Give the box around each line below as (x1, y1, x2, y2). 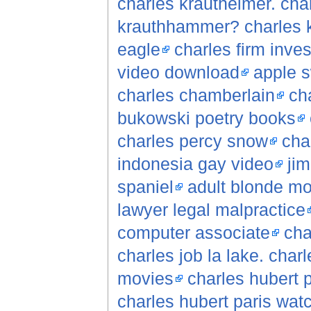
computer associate (117, 223, 270, 243)
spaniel (117, 177, 174, 197)
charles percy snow (117, 131, 268, 151)
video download (117, 62, 239, 83)
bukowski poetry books (117, 108, 296, 128)
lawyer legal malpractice (117, 200, 305, 220)
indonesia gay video (117, 154, 274, 174)
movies (117, 269, 174, 289)
